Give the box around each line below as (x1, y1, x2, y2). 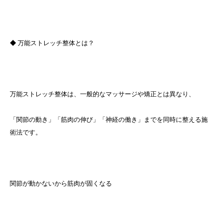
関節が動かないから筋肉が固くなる (10, 180, 112, 187)
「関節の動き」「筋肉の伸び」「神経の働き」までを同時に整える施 (10, 116, 208, 123)
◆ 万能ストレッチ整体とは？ (10, 39, 94, 47)
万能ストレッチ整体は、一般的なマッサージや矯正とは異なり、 (10, 90, 195, 98)
